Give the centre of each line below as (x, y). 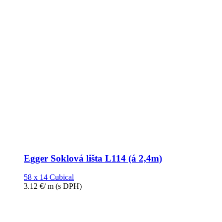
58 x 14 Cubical (49, 177)
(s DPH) (68, 186)
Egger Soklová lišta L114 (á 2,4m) (93, 158)
